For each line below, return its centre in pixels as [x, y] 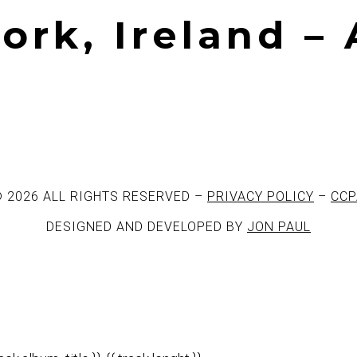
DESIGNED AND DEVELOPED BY [147, 227]
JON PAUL [279, 227]
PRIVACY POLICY [261, 196]
